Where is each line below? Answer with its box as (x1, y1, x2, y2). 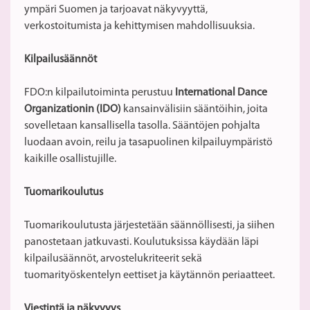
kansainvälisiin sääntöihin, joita (121, 103, 268, 115)
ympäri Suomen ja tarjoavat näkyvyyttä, (24, 3, 208, 15)
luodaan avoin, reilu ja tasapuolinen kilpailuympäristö (24, 136, 273, 148)
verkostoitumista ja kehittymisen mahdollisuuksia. (24, 20, 255, 32)
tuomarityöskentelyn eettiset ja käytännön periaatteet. (24, 269, 275, 281)
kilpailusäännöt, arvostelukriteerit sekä (24, 253, 202, 264)
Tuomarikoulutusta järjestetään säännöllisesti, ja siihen (24, 219, 275, 231)
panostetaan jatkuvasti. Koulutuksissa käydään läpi (24, 236, 259, 248)
